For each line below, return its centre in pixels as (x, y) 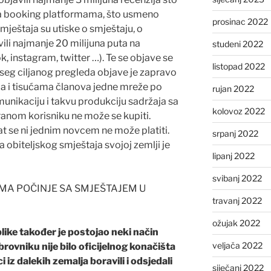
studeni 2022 (237, 44)
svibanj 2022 (237, 178)
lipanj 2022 (233, 155)
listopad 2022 (238, 66)
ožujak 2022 (236, 223)
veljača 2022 (237, 245)
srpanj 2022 (235, 133)
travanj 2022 (237, 200)
